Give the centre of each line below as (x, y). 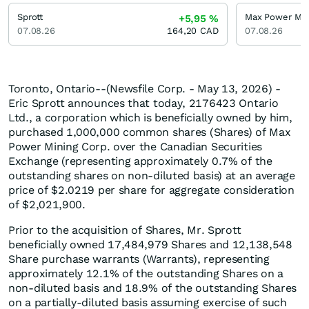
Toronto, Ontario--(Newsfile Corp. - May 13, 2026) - (144, 89)
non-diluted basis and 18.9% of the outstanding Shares (153, 288)
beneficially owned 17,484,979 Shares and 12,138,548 (150, 245)
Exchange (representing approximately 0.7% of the (140, 161)
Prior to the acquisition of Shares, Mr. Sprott (125, 230)
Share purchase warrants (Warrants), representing (139, 259)
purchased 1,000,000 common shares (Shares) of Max (150, 132)
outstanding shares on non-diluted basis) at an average (152, 176)
